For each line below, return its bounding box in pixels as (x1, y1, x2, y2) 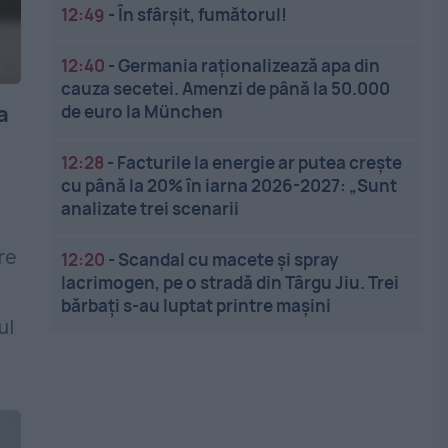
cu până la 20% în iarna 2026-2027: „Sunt (61, 174, 398, 197)
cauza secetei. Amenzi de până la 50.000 (61, 77, 391, 100)
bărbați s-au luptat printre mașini (61, 294, 332, 317)
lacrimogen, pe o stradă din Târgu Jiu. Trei (61, 271, 400, 294)
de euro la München (61, 100, 224, 123)
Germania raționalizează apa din (118, 54, 381, 77)
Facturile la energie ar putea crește (117, 151, 403, 174)
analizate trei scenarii (61, 197, 240, 220)
